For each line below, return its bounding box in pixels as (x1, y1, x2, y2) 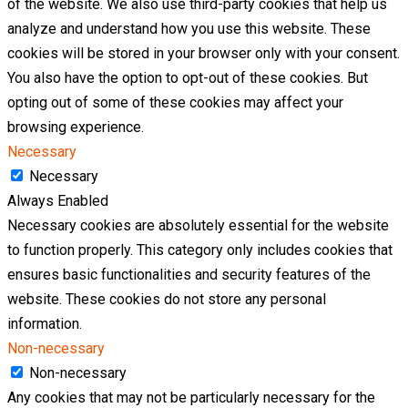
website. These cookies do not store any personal (7, 291, 326, 309)
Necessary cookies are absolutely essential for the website (7, 217, 389, 235)
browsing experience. (7, 118, 144, 137)
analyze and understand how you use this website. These (7, 20, 371, 38)
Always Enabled (7, 192, 108, 210)
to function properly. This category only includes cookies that (7, 241, 393, 260)
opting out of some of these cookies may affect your (7, 94, 343, 112)
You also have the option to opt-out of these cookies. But (7, 69, 368, 87)
